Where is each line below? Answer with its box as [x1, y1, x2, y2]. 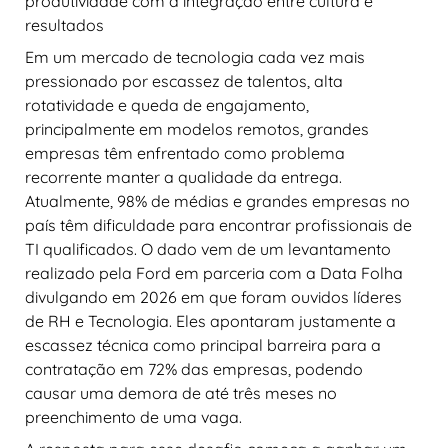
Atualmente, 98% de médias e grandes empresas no [25, 190, 410, 211]
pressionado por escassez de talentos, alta [25, 70, 343, 91]
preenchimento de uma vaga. [25, 406, 242, 427]
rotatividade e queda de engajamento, [25, 94, 309, 115]
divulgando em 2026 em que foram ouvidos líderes [25, 286, 402, 307]
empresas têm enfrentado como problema [25, 142, 345, 163]
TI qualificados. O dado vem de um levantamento [25, 238, 391, 259]
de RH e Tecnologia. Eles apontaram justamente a [25, 310, 396, 331]
